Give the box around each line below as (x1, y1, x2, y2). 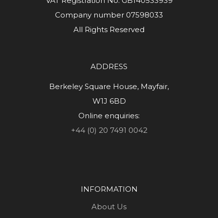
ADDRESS (91, 62, 127, 72)
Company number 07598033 (55, 10, 163, 20)
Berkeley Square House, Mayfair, (49, 82, 169, 91)
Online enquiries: (78, 111, 140, 121)
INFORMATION (80, 184, 138, 194)
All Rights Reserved (73, 25, 145, 35)
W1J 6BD (92, 96, 126, 106)
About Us (91, 202, 127, 212)
